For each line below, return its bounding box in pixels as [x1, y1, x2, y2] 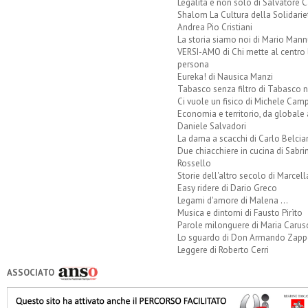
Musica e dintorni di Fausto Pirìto [177, 206, 302, 219]
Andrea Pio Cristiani [177, 21, 252, 33]
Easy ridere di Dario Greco [177, 181, 277, 194]
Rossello [177, 157, 211, 169]
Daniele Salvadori [177, 120, 246, 132]
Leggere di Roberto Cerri [177, 243, 269, 256]
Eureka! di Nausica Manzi [177, 70, 273, 82]
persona [177, 58, 209, 70]
